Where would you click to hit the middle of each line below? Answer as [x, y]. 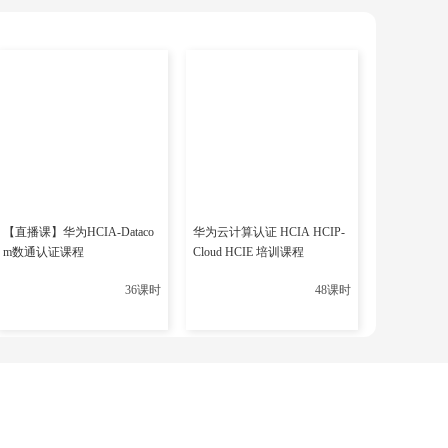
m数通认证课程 [43, 252]
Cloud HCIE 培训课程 [248, 252]
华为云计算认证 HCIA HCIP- [269, 232]
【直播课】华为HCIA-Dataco [78, 232]
